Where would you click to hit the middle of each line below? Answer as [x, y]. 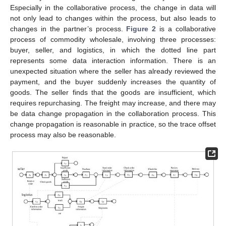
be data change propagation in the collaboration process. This [113, 113]
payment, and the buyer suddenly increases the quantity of [113, 81]
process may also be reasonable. [63, 134]
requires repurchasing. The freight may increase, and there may [113, 103]
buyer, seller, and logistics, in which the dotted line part [113, 50]
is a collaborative [186, 29]
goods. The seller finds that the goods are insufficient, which [113, 92]
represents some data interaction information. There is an [113, 60]
